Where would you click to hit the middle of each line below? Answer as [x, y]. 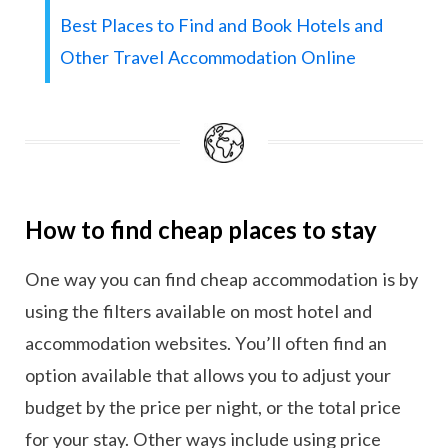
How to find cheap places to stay [201, 230]
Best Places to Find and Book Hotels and [221, 25]
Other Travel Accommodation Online [208, 57]
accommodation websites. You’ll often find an [206, 343]
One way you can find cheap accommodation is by [221, 279]
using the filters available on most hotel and [198, 311]
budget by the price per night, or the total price [213, 407]
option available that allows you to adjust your [208, 375]
